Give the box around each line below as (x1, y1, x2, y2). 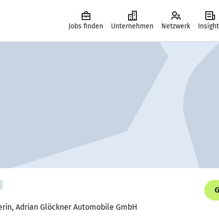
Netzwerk (161, 22, 190, 30)
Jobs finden (68, 22, 103, 30)
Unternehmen (111, 22, 153, 30)
